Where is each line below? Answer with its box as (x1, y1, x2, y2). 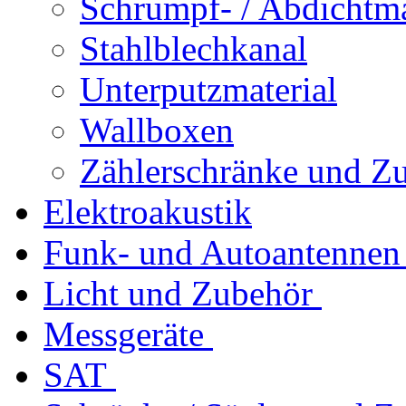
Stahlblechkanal (80, 28, 307, 68)
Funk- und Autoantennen (43, 232, 401, 272)
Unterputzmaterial (80, 69, 337, 109)
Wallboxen (80, 110, 234, 150)
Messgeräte (43, 314, 204, 353)
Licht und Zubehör (43, 273, 313, 313)
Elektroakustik (43, 191, 252, 231)
